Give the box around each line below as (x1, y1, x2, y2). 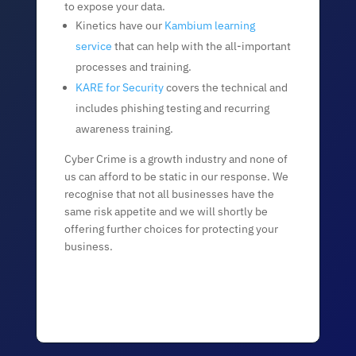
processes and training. (75, 60, 192, 74)
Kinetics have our (75, 18, 165, 33)
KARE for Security (75, 80, 164, 95)
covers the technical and (164, 80, 288, 95)
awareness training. (75, 122, 174, 136)
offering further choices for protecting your (64, 222, 279, 236)
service (75, 39, 113, 53)
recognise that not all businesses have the (64, 187, 275, 201)
